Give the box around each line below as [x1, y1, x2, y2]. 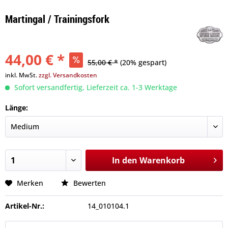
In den [111, 155, 137, 166]
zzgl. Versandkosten [39, 71, 97, 79]
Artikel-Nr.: [5, 201, 44, 211]
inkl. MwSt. [5, 71, 39, 79]
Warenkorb [139, 155, 185, 166]
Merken [17, 178, 43, 188]
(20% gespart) [120, 58, 166, 67]
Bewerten [71, 178, 106, 188]
